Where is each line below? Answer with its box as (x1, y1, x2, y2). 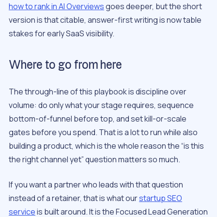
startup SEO (139, 192, 182, 203)
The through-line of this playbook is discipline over (9, 86, 186, 97)
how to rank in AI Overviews (9, 1, 104, 12)
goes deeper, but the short (104, 1, 202, 12)
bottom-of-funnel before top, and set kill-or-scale (9, 113, 186, 124)
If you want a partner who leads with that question (9, 179, 183, 190)
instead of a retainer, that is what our (9, 192, 139, 203)
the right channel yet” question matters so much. (9, 154, 180, 165)
